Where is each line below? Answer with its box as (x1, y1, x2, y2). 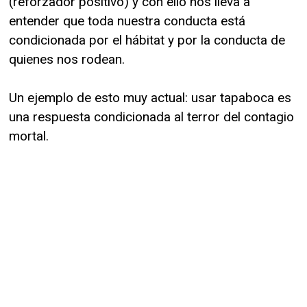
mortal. (9, 127, 49, 144)
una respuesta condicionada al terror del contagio (9, 108, 294, 125)
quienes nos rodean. (9, 51, 125, 67)
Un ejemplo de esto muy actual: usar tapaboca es (9, 89, 291, 106)
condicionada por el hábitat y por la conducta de (9, 32, 285, 48)
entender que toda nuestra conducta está (9, 12, 245, 29)
